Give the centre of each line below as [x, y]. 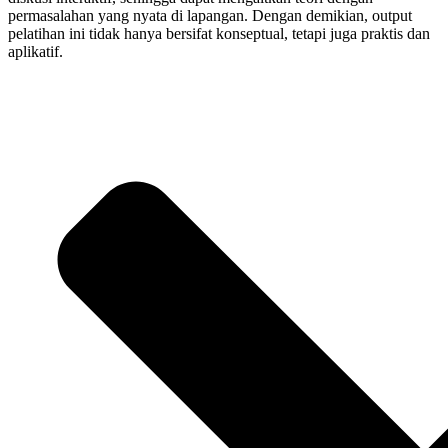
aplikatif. [35, 52]
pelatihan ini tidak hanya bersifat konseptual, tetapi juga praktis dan [219, 34]
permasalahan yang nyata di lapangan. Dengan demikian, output [210, 16]
